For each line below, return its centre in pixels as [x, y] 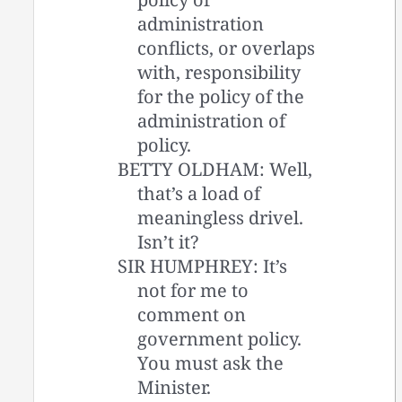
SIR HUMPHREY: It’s [203, 266]
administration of [212, 120]
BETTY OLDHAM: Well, [215, 169]
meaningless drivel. [221, 217]
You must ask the [211, 363]
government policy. [220, 338]
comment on [192, 314]
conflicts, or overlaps [227, 48]
